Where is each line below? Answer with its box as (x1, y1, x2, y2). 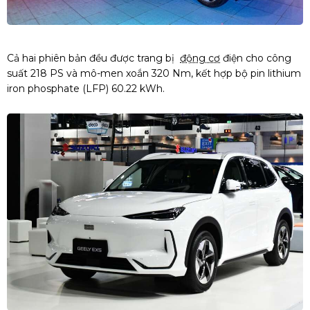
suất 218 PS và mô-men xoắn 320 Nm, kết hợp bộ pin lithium (7, 66, 301, 80)
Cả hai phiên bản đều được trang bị (7, 51, 180, 64)
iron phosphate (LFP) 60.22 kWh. (7, 82, 165, 95)
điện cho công (220, 51, 291, 64)
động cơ (180, 51, 220, 64)
